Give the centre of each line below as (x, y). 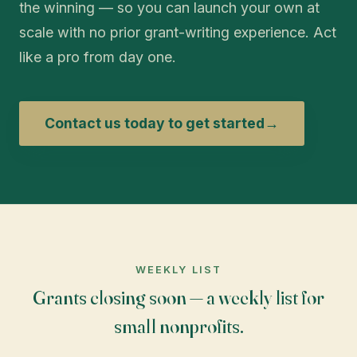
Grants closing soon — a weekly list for (178, 297)
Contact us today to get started (155, 124)
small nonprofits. (178, 326)
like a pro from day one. (98, 57)
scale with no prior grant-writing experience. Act (178, 33)
